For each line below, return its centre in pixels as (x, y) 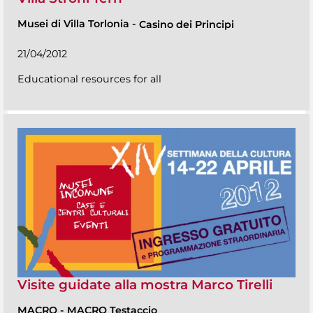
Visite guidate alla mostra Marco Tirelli (145, 284)
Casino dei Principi (187, 24)
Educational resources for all (89, 79)
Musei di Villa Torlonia (75, 24)
